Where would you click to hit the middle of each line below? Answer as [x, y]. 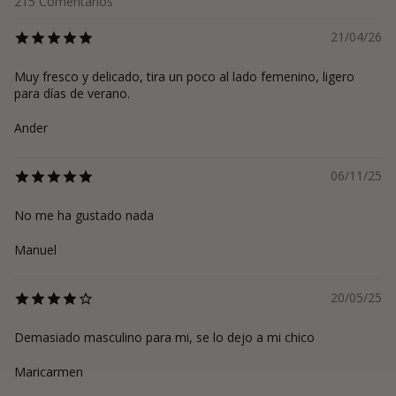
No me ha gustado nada [84, 216]
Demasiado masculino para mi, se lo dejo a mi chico [164, 338]
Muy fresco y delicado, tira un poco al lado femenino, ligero [184, 77]
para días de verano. [72, 94]
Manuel [35, 250]
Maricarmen [49, 372]
